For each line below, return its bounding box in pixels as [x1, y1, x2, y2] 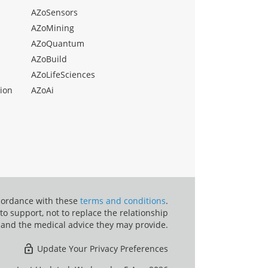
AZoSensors [31, 6, 78, 18]
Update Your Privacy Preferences [35, 242, 168, 254]
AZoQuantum [31, 37, 84, 49]
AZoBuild [31, 53, 67, 65]
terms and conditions [80, 194, 166, 206]
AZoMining [31, 22, 74, 33]
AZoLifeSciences [31, 68, 95, 80]
